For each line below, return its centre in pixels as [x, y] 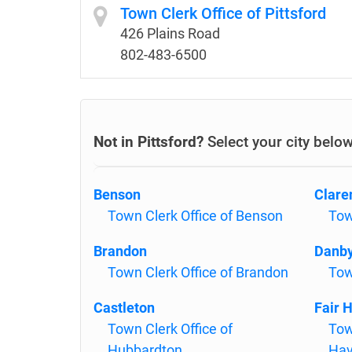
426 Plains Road [170, 33]
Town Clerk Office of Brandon [198, 272]
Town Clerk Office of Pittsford [223, 13]
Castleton [124, 308]
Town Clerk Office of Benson [195, 216]
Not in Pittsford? [148, 142]
